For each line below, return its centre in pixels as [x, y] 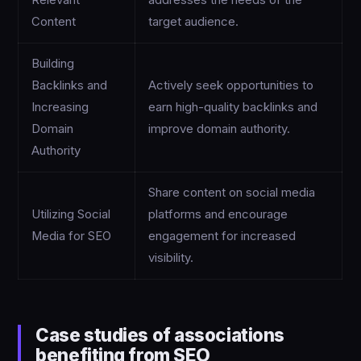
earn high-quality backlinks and [233, 108]
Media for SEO [72, 237]
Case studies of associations [160, 335]
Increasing [60, 108]
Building [53, 64]
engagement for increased [222, 237]
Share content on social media [232, 193]
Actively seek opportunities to [231, 86]
